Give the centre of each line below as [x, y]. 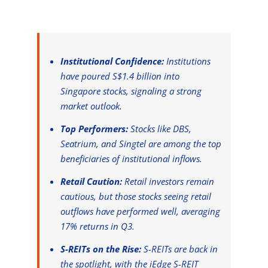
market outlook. [92, 106]
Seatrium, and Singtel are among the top [141, 144]
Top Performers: [95, 129]
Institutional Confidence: [112, 61]
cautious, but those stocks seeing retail [136, 197]
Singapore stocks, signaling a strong [131, 91]
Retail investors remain [168, 182]
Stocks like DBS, [160, 129]
